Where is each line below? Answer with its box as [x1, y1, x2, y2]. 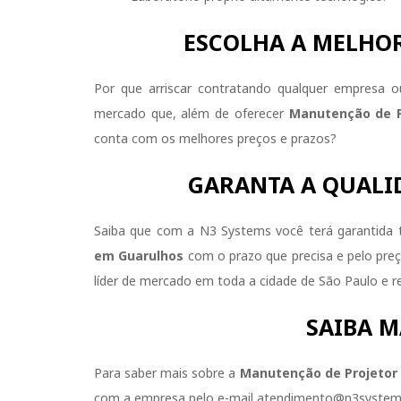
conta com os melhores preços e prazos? [94, 129, 337, 147]
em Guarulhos [94, 246, 184, 264]
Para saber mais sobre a [94, 363, 240, 381]
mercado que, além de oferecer [94, 104, 289, 122]
